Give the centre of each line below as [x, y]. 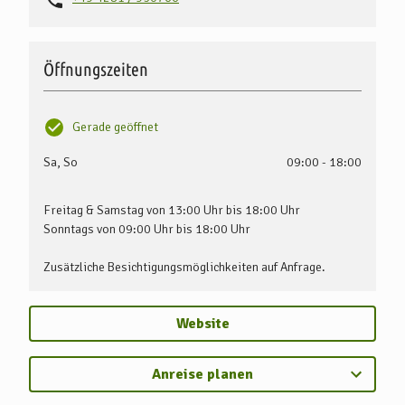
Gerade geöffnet [115, 127]
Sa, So [61, 162]
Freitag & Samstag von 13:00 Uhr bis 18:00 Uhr [172, 210]
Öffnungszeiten [96, 69]
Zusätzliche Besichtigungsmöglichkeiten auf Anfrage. [184, 267]
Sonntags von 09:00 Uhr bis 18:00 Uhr [147, 229]
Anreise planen [202, 374]
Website [202, 323]
